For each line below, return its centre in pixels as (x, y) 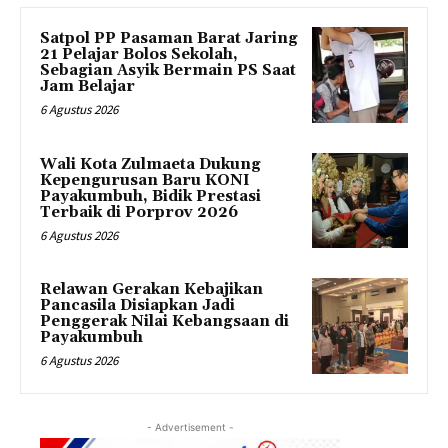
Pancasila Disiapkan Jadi (137, 306)
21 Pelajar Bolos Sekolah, (139, 55)
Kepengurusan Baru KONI (145, 180)
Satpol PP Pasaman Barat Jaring (169, 39)
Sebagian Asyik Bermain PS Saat (168, 71)
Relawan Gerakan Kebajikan (151, 290)
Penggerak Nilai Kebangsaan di (164, 322)
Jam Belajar (87, 87)
